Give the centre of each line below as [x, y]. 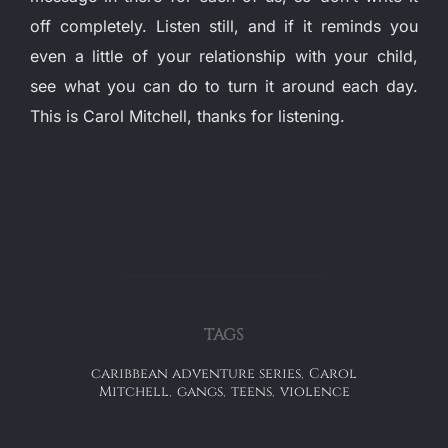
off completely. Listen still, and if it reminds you [224, 25]
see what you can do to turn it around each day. [224, 85]
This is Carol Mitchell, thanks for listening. [187, 115]
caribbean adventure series [196, 373]
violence [314, 391]
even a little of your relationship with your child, [224, 55]
